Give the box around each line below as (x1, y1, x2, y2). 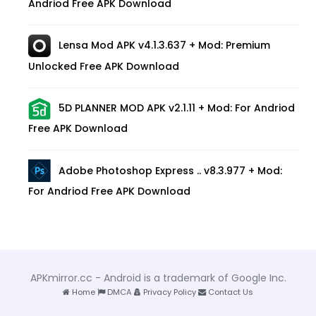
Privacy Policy (141, 286, 196, 298)
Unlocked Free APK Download (28, 59, 179, 73)
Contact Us (206, 286, 253, 298)
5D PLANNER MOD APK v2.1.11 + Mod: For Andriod (59, 101, 295, 116)
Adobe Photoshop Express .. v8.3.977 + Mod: (59, 163, 282, 178)
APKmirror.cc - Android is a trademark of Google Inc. (30, 270, 286, 285)
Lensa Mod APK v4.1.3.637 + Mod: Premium (59, 38, 270, 53)
